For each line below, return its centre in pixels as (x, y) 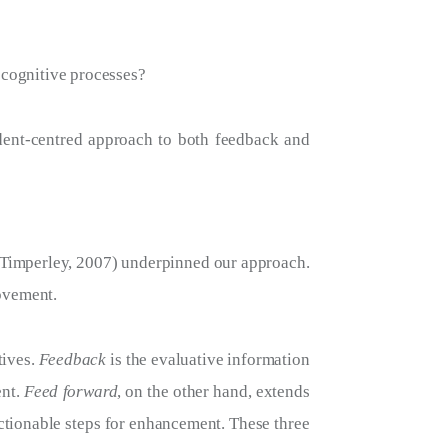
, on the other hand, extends (213, 391)
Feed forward (71, 391)
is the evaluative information (210, 359)
